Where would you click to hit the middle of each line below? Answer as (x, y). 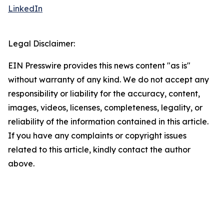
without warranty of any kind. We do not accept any (108, 80)
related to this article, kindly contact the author (99, 150)
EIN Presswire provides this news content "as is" (99, 66)
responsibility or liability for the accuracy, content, (104, 94)
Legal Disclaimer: (41, 44)
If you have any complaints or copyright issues (97, 136)
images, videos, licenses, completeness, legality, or (105, 108)
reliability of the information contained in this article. (108, 122)
